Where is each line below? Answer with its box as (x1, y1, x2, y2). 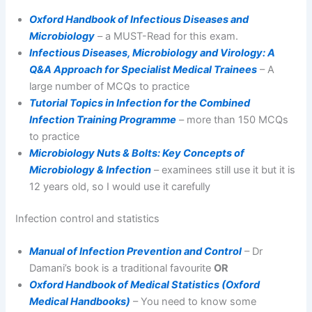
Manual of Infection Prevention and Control (29, 244, 242, 258)
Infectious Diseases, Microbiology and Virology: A (29, 46, 276, 59)
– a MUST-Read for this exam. (95, 29, 239, 42)
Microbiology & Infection (29, 163, 152, 176)
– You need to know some (130, 295, 257, 308)
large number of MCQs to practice (29, 79, 190, 93)
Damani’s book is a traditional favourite (29, 261, 214, 274)
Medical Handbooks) (29, 295, 131, 308)
